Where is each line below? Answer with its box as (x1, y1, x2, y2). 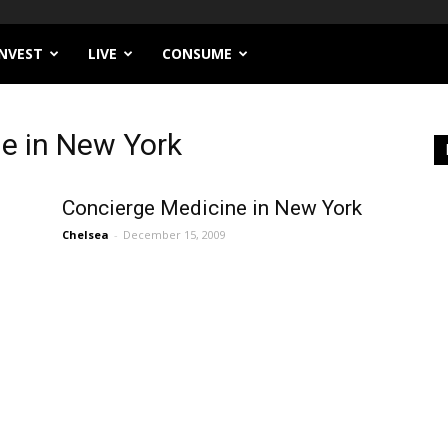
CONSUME (162, 44, 232, 64)
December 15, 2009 (123, 227, 226, 243)
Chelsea (62, 227, 109, 243)
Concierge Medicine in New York (62, 196, 362, 221)
